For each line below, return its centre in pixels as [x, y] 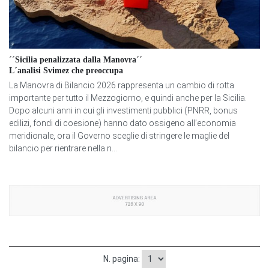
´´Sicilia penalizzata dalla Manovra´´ [76, 60]
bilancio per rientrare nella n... [63, 149]
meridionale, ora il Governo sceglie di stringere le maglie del [119, 136]
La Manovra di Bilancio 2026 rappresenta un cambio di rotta [122, 86]
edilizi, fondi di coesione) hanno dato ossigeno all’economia [122, 123]
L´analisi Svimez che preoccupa [66, 71]
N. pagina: [122, 258]
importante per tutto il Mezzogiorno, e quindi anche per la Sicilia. [128, 98]
